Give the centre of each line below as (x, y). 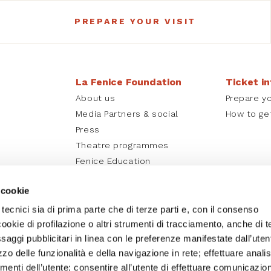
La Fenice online (111, 176)
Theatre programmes (122, 145)
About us (95, 98)
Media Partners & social (127, 113)
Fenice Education (113, 161)
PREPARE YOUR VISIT (135, 21)
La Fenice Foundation (128, 82)
